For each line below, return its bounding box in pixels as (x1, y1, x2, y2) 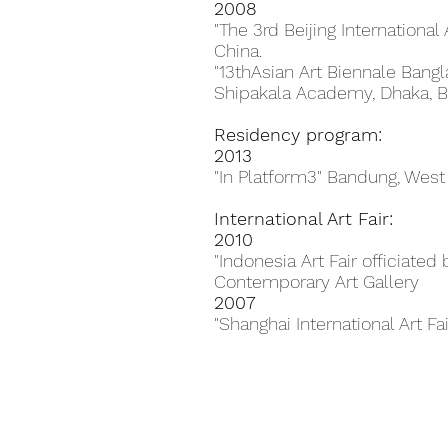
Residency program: (214, 124, 382, 145)
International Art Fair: (214, 208, 393, 229)
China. (214, 40, 262, 61)
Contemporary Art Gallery (214, 271, 419, 292)
